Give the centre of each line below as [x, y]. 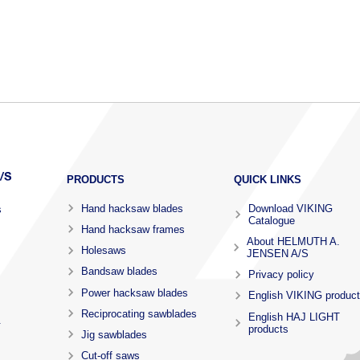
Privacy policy [281, 275]
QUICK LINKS [267, 179]
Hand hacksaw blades [132, 208]
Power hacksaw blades [134, 292]
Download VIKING [290, 208]
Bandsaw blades [119, 272]
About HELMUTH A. [294, 241]
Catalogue [271, 220]
